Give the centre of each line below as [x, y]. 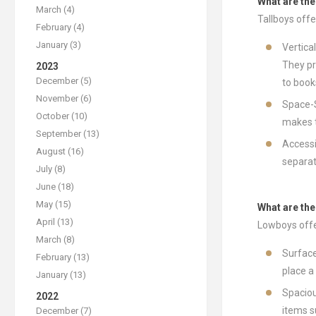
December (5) [64, 81]
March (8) [55, 239]
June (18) [55, 187]
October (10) [62, 116]
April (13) [55, 222]
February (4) [60, 27]
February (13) [63, 257]
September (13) [68, 134]
